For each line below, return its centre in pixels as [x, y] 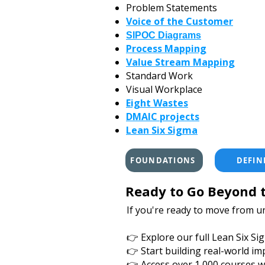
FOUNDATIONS [163, 160]
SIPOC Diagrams [164, 35]
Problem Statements [172, 8]
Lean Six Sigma [162, 130]
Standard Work [159, 76]
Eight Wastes [157, 103]
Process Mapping [166, 49]
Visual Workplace [164, 89]
